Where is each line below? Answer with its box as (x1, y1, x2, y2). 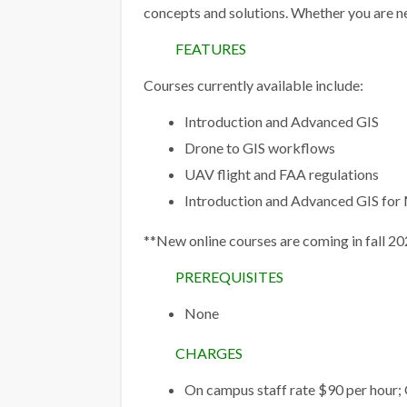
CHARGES (175, 344, 243, 362)
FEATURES (175, 40, 246, 57)
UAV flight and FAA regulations (184, 165, 379, 183)
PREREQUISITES (175, 268, 283, 285)
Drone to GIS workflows (184, 139, 335, 156)
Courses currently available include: (144, 76, 363, 94)
